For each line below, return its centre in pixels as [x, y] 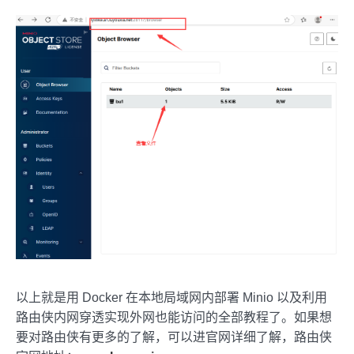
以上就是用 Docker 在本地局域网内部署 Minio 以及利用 [171, 298]
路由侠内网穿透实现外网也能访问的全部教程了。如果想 [174, 318]
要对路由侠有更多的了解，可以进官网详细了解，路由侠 [174, 337]
